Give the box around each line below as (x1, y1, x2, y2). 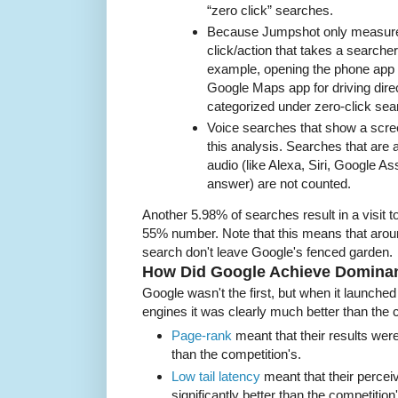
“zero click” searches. (207, 2, 333, 18)
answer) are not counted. (207, 176, 351, 192)
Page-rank (171, 328, 232, 344)
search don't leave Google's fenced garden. (142, 243, 393, 259)
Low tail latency (171, 368, 260, 384)
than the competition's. (171, 346, 301, 362)
